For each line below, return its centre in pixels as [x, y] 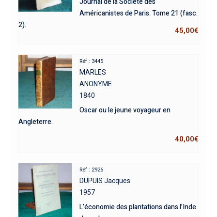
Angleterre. [35, 122]
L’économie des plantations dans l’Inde [138, 207]
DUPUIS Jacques [105, 180]
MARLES [93, 72]
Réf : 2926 [92, 170]
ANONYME [96, 84]
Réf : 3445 [92, 61]
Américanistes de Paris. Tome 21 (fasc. [139, 13]
